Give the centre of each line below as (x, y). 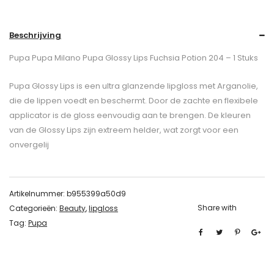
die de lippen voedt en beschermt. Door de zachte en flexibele (134, 101)
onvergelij (29, 145)
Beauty (72, 209)
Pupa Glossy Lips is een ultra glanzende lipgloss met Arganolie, (134, 86)
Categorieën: (34, 209)
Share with (217, 208)
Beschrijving (35, 35)
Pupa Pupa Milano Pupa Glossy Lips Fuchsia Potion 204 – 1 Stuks (134, 58)
